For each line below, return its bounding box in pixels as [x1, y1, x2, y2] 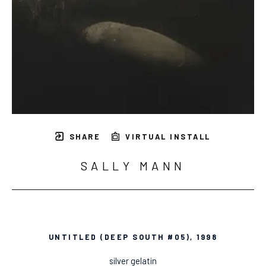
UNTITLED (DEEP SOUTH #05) [48, 232, 191, 242]
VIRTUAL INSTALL [122, 131, 211, 141]
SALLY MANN [80, 158, 186, 173]
